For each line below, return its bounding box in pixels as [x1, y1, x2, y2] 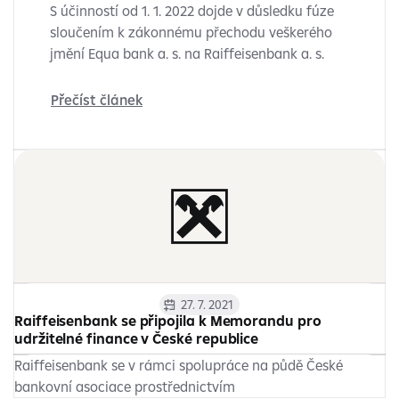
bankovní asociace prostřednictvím [14, 378, 235, 395]
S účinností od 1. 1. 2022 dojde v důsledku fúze [50, 2, 334, 20]
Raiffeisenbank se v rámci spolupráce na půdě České [14, 356, 343, 374]
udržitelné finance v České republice [14, 330, 259, 347]
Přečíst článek [51, 91, 142, 109]
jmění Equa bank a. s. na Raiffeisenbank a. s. [50, 45, 324, 62]
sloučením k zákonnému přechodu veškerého [50, 23, 332, 41]
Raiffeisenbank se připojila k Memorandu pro [14, 312, 322, 330]
